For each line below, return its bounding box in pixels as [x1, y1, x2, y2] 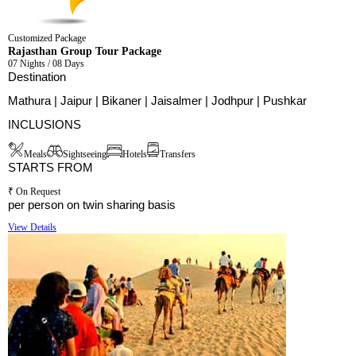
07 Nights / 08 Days [8, 58, 84, 70]
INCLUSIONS [8, 118, 81, 132]
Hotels [122, 149, 147, 161]
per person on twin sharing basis [8, 198, 176, 212]
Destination [8, 70, 66, 84]
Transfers [160, 149, 195, 161]
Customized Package [8, 33, 86, 44]
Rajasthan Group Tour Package [8, 44, 161, 58]
